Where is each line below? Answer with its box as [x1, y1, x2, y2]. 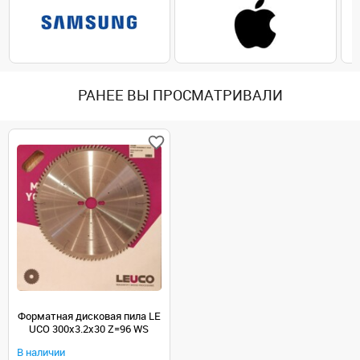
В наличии [17, 346, 65, 358]
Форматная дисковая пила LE [17, 309, 161, 322]
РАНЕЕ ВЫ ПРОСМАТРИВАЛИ [77, 87, 283, 104]
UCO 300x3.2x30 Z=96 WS [29, 322, 149, 335]
